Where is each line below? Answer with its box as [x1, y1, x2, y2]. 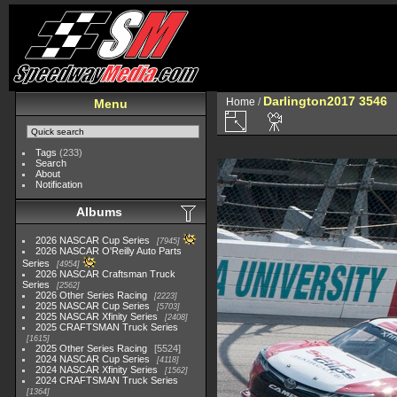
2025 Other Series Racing [35, 343, 148, 354]
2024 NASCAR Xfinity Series [35, 364, 159, 375]
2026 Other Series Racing [35, 290, 148, 300]
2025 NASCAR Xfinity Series [35, 311, 159, 322]
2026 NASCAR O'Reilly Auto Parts [35, 245, 183, 256]
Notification [35, 179, 83, 190]
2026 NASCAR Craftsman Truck [35, 269, 176, 279]
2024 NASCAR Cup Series [35, 354, 151, 364]
